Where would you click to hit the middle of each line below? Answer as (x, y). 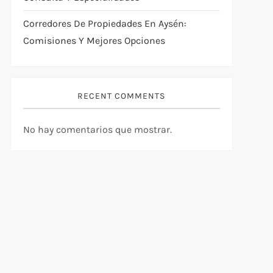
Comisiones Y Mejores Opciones (94, 41)
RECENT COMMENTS (122, 96)
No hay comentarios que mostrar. (97, 130)
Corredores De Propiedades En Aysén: (105, 24)
